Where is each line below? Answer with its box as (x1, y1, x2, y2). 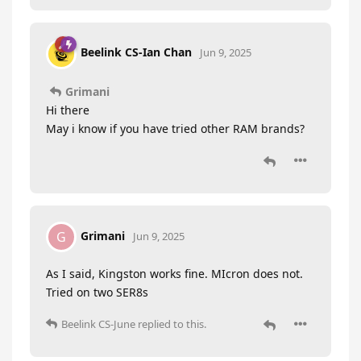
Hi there (46, 102, 89, 118)
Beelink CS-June (61, 317, 135, 332)
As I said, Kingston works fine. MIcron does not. (46, 266, 303, 282)
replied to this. (135, 317, 206, 332)
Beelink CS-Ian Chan (81, 44, 192, 60)
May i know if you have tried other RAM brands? (46, 121, 305, 137)
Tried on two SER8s (46, 284, 148, 301)
